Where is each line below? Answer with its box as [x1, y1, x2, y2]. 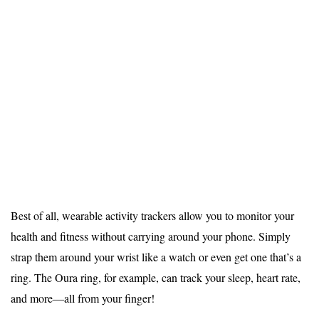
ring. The [11, 270, 55, 286]
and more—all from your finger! [11, 291, 155, 306]
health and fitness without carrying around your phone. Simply [11, 229, 291, 244]
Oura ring [55, 270, 98, 286]
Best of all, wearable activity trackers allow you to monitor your [11, 208, 294, 224]
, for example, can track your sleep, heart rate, [98, 270, 300, 286]
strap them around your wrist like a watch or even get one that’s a [11, 249, 301, 265]
